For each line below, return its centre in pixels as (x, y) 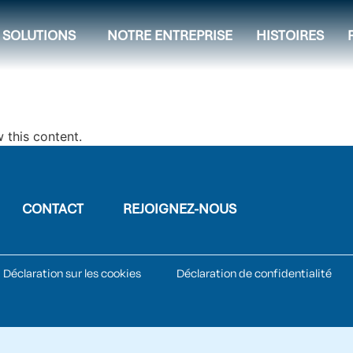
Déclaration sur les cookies (72, 274)
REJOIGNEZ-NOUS (180, 209)
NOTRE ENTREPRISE (170, 35)
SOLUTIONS (39, 35)
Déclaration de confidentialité (254, 274)
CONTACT (53, 209)
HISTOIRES (290, 35)
